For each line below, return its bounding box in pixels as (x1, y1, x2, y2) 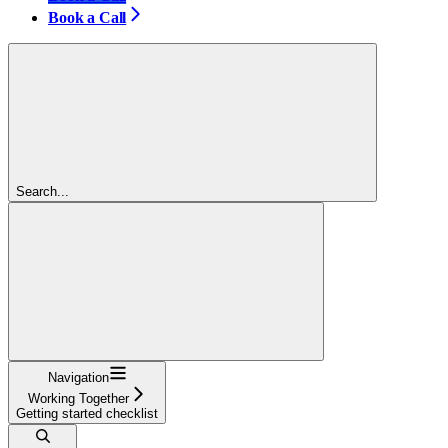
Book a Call (48, 8, 127, 26)
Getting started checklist (16, 405, 158, 421)
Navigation (47, 369, 109, 385)
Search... (16, 183, 69, 199)
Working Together (27, 390, 129, 406)
